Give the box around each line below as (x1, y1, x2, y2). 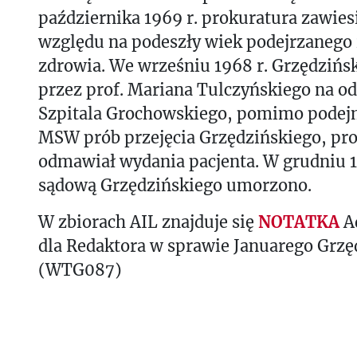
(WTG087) (38, 259, 122, 280)
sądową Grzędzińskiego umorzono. (38, 175, 316, 195)
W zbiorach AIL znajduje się (38, 211, 258, 232)
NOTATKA (258, 211, 339, 232)
